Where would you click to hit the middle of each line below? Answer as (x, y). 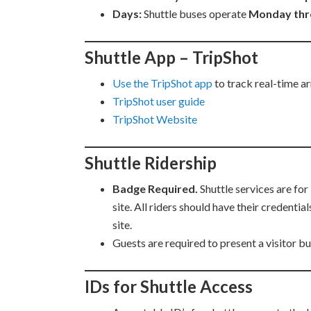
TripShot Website (155, 119)
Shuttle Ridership (151, 163)
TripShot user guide (159, 101)
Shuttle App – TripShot (171, 57)
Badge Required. (155, 188)
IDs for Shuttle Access (169, 286)
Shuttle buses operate (196, 14)
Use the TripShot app (162, 83)
